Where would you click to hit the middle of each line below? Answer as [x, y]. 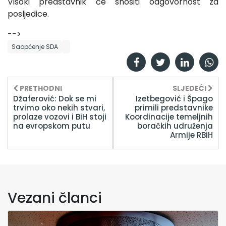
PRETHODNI [40, 89]
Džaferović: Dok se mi [55, 99]
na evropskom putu [52, 126]
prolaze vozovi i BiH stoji [60, 117]
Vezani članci [55, 198]
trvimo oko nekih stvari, [59, 108]
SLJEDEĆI [190, 89]
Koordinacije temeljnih [169, 117]
